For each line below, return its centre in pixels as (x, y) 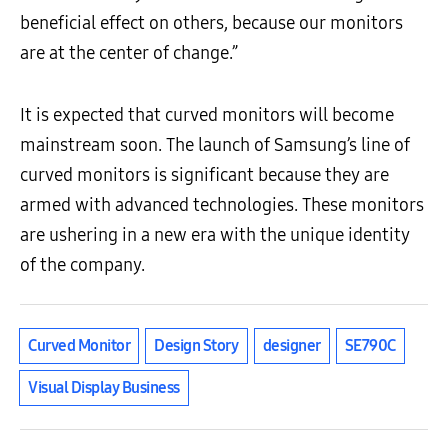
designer (291, 346)
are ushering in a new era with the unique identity (215, 235)
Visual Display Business (104, 388)
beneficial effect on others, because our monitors (211, 23)
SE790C (370, 346)
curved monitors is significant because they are (204, 175)
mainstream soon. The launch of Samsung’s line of (215, 145)
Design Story (196, 346)
